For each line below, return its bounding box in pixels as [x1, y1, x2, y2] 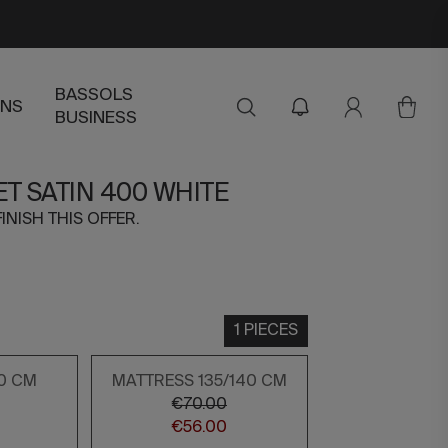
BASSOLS [55, 87, 134, 104]
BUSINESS [55, 110, 138, 127]
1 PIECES [234, 322, 298, 339]
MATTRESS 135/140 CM [111, 373, 287, 390]
